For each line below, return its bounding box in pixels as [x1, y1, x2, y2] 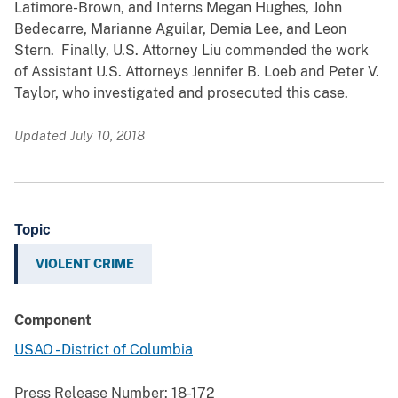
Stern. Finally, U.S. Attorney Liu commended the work [14, 42, 369, 60]
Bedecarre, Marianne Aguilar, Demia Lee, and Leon [14, 20, 346, 38]
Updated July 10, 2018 [14, 128, 145, 144]
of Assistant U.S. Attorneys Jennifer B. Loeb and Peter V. [14, 63, 379, 81]
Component [14, 312, 92, 330]
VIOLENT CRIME [36, 257, 134, 272]
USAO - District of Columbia [14, 341, 193, 359]
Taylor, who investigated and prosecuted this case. [14, 84, 352, 102]
